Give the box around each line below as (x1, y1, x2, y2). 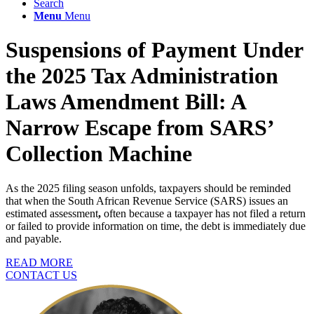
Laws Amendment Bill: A (6, 89, 245, 115)
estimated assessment (6, 207, 98, 219)
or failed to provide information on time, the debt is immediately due (6, 219, 306, 232)
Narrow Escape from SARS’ (6, 115, 273, 141)
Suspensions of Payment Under (6, 37, 303, 63)
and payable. (6, 232, 62, 245)
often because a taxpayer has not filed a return (104, 207, 306, 219)
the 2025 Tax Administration (6, 63, 278, 89)
